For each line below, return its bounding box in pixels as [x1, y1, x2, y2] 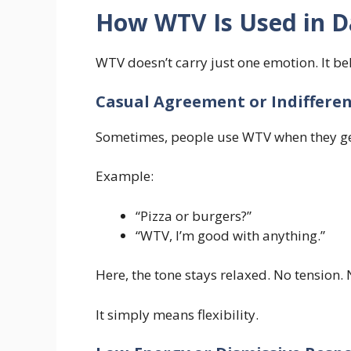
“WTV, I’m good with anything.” [136, 226, 325, 244]
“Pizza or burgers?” [136, 206, 251, 225]
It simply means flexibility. [96, 305, 259, 324]
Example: [96, 167, 154, 186]
